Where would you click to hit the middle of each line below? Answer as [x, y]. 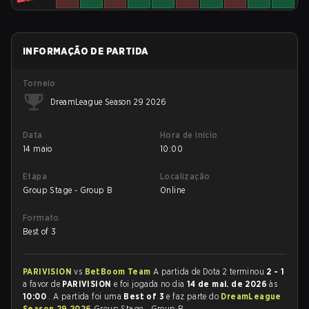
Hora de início [189, 135]
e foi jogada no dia [150, 284]
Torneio [39, 83]
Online [173, 190]
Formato [41, 218]
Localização [185, 176]
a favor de [43, 284]
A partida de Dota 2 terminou [210, 271]
